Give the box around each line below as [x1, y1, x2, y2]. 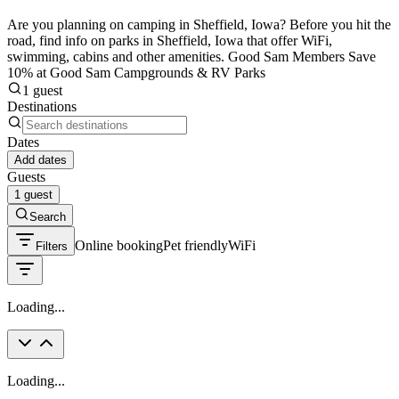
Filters [36, 239, 68, 253]
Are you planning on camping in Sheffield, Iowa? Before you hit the [7, 16, 391, 32]
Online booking [75, 237, 163, 253]
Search [29, 209, 66, 224]
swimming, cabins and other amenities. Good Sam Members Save [7, 48, 376, 64]
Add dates [14, 152, 67, 167]
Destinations [7, 98, 77, 114]
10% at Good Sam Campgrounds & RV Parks [7, 64, 265, 80]
